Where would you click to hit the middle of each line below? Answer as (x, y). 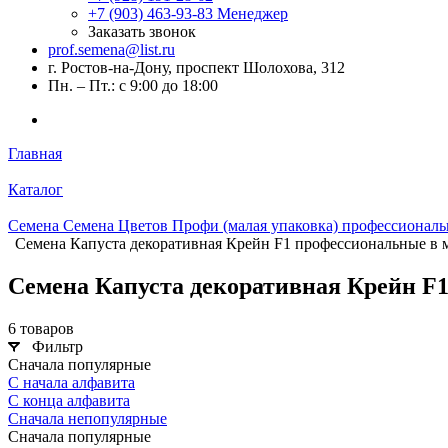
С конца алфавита (69, 400)
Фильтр (57, 346)
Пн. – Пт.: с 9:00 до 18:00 (133, 85)
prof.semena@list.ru (111, 49)
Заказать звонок (142, 31)
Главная (35, 153)
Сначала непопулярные (87, 418)
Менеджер (252, 13)
